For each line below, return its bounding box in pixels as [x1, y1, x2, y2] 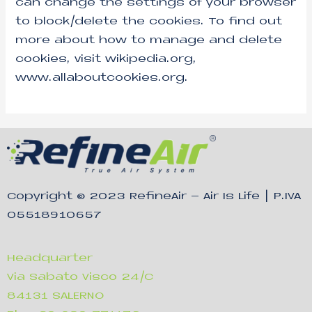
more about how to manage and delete [15, 36, 283, 47]
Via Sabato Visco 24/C [7, 272, 153, 283]
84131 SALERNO [7, 291, 104, 302]
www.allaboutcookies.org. [15, 73, 189, 84]
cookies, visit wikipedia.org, [15, 54, 197, 65]
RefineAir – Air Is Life [130, 192, 260, 203]
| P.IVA [260, 192, 301, 203]
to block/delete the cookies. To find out [15, 17, 283, 28]
